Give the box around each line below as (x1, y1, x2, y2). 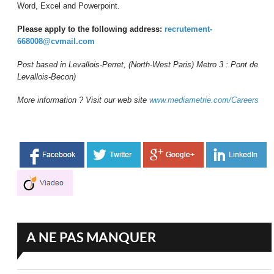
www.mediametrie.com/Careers (149, 95, 259, 105)
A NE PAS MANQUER (26, 229, 157, 245)
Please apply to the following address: (17, 24, 165, 34)
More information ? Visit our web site (17, 95, 150, 105)
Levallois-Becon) (17, 72, 76, 82)
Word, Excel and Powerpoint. (17, 1, 120, 11)
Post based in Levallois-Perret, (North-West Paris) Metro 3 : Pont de (17, 60, 259, 70)
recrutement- (165, 24, 213, 34)
